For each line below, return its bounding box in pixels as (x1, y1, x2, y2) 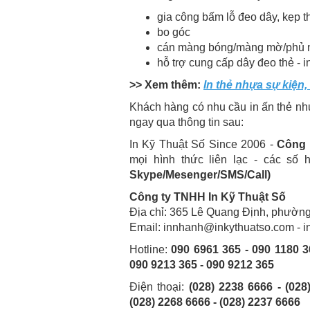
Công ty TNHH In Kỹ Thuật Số (129, 191, 286, 203)
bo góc (157, 26, 190, 39)
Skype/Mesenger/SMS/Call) (129, 169, 271, 181)
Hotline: (129, 244, 172, 256)
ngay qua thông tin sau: (129, 116, 244, 129)
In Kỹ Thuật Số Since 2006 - (129, 138, 277, 151)
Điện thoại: (129, 281, 189, 293)
